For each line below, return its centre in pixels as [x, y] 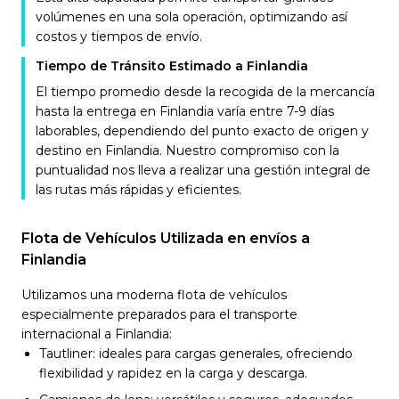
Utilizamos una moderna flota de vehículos [154, 295]
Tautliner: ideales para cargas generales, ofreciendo [196, 354]
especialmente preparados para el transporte [159, 314]
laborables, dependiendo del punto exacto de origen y [202, 131]
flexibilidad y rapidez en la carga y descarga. [173, 373]
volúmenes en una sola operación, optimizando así [191, 17]
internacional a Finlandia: [97, 334]
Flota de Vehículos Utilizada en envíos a [166, 238]
